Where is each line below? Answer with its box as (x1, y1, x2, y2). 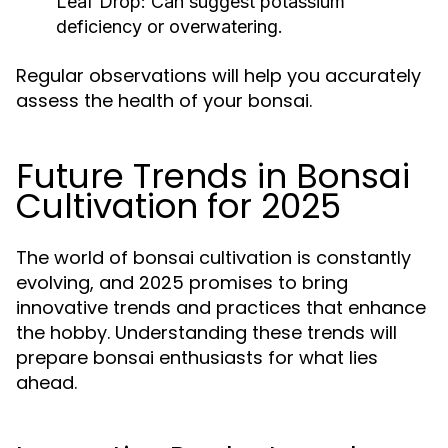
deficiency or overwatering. (56, 16, 283, 37)
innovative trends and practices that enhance (16, 295, 426, 320)
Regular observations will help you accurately (16, 63, 421, 88)
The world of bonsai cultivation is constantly (16, 245, 411, 270)
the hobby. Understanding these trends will (16, 320, 397, 345)
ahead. (16, 370, 77, 395)
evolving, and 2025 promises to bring (16, 270, 348, 295)
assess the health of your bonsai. (16, 88, 312, 113)
